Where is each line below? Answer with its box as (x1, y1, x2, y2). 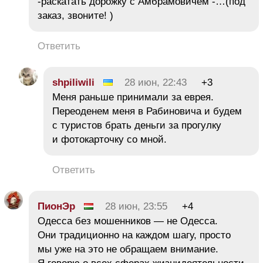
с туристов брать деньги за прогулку (52, 119, 221, 131)
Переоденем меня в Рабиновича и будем (52, 105, 242, 117)
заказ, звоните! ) (38, 9, 116, 21)
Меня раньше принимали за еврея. (52, 91, 214, 103)
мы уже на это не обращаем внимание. (38, 243, 218, 255)
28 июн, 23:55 (105, 200, 167, 212)
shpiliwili (52, 76, 95, 88)
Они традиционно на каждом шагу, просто (38, 229, 231, 241)
